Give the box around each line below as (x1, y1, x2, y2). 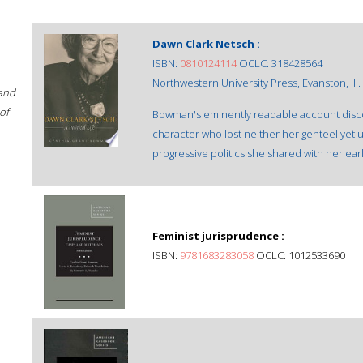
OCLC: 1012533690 (254, 248, 345, 263)
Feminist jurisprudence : (152, 228, 284, 243)
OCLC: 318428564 (237, 56, 322, 70)
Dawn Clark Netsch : (152, 36, 260, 51)
